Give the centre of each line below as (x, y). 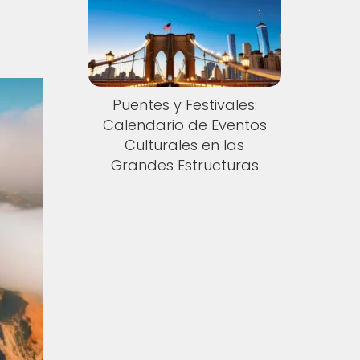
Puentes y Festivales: (184, 105)
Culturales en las (185, 145)
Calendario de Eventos (184, 125)
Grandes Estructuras (184, 166)
